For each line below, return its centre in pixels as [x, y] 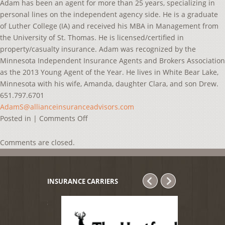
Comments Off [64, 118]
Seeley [98, 141]
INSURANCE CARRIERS [83, 181]
